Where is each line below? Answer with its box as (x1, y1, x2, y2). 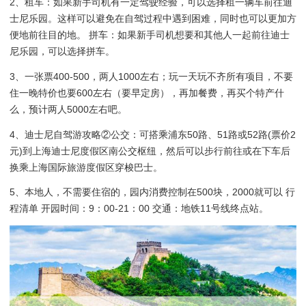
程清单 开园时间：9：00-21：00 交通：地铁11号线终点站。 (10, 203, 268, 214)
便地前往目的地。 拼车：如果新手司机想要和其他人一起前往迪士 (10, 29, 290, 41)
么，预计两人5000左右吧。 (10, 103, 127, 115)
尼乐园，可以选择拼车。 (10, 46, 115, 57)
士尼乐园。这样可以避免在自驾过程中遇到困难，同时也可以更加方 (10, 13, 296, 25)
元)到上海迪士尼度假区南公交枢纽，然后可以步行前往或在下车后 (10, 145, 290, 156)
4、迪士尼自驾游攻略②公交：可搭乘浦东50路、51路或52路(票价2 (10, 128, 296, 140)
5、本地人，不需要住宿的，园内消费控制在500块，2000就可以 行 (10, 186, 295, 198)
